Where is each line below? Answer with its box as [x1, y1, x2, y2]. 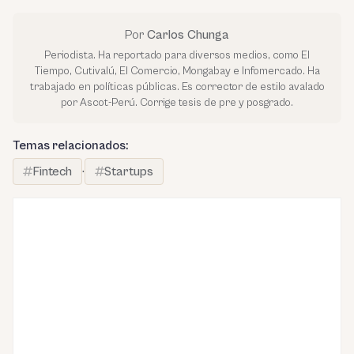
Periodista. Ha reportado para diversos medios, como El [44, 48, 310, 62]
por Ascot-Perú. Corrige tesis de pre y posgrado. [61, 96, 293, 109]
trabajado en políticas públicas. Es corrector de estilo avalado [29, 80, 325, 93]
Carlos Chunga [147, 27, 229, 42]
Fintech [32, 164, 72, 179]
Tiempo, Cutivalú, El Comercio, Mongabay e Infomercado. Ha [34, 64, 320, 77]
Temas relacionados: [13, 137, 128, 153]
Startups [104, 164, 153, 179]
